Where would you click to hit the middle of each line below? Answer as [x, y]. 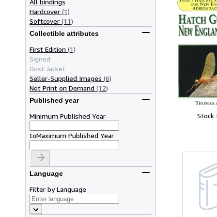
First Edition [48, 49]
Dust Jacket [47, 68]
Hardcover [45, 11]
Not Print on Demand [62, 88]
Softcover [45, 21]
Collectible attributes [64, 34]
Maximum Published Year [75, 135]
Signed [40, 59]
